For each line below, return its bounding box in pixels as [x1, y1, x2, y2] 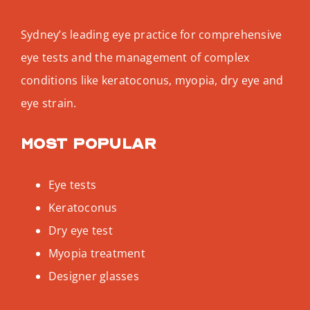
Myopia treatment [48, 245, 145, 261]
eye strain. [20, 95, 77, 111]
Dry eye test [48, 222, 113, 238]
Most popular [20, 134, 157, 153]
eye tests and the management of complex [20, 49, 250, 65]
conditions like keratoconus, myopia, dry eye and [20, 72, 284, 88]
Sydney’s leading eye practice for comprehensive [20, 26, 282, 42]
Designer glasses [48, 268, 139, 284]
